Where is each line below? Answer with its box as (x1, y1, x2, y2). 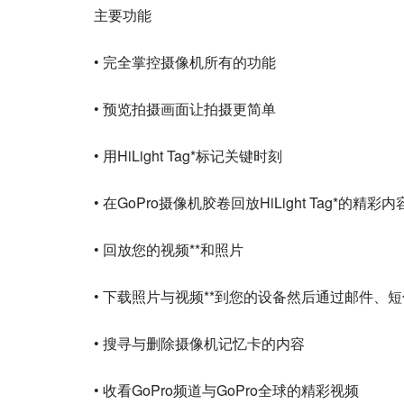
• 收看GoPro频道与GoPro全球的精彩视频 (94, 380, 359, 400)
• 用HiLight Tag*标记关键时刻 (94, 145, 282, 166)
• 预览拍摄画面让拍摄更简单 (94, 98, 276, 119)
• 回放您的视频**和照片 (94, 239, 243, 260)
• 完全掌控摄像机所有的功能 (94, 51, 276, 72)
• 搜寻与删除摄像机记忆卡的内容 (94, 333, 305, 353)
